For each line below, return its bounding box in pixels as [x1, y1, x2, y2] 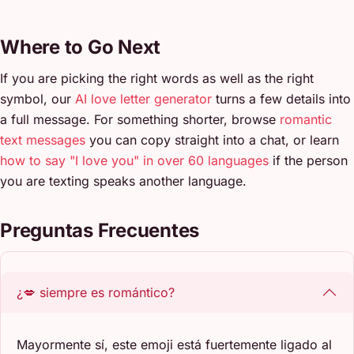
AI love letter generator [75, 90, 212, 107]
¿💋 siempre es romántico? [17, 284, 175, 300]
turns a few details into [212, 90, 351, 107]
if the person [269, 152, 348, 168]
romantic [280, 111, 332, 127]
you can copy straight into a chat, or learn [85, 131, 339, 148]
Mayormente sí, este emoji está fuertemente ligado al [17, 336, 332, 352]
